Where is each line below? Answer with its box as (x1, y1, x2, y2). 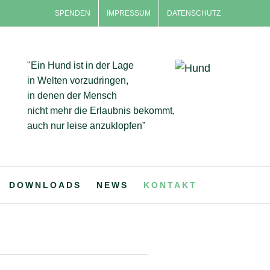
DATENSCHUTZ (167, 9, 221, 17)
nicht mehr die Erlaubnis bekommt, (27, 105, 175, 116)
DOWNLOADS (8, 180, 81, 190)
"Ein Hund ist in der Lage (27, 60, 134, 71)
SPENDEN (55, 9, 91, 17)
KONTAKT (143, 180, 197, 190)
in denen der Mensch (27, 90, 118, 101)
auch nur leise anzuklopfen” (27, 121, 146, 131)
